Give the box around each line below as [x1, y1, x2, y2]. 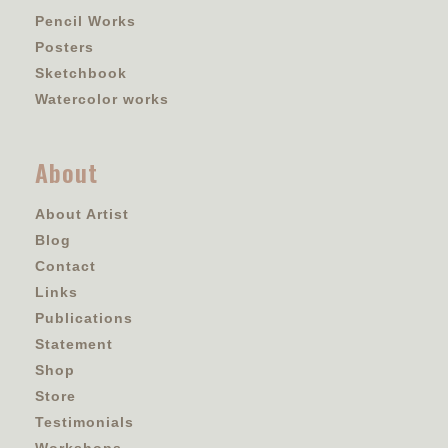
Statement [35, 335, 113, 352]
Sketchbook [35, 64, 127, 81]
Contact [35, 257, 96, 274]
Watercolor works [35, 90, 169, 107]
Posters [35, 38, 94, 55]
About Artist [35, 205, 129, 222]
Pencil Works [35, 12, 136, 29]
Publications [35, 309, 133, 326]
